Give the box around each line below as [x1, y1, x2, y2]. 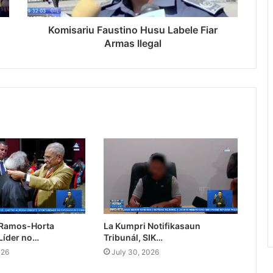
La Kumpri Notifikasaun [103, 221, 200, 232]
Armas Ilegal [104, 37, 161, 50]
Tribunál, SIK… [103, 232, 163, 243]
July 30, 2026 [111, 247, 159, 257]
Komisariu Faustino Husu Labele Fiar [48, 24, 218, 37]
